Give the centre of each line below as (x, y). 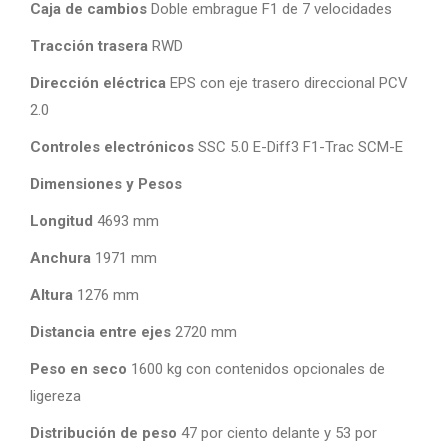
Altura (51, 295)
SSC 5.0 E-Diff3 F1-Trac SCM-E (298, 147)
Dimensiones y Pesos (106, 184)
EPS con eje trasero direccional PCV (287, 83)
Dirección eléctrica (98, 83)
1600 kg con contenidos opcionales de (256, 369)
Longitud (61, 221)
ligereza (55, 396)
